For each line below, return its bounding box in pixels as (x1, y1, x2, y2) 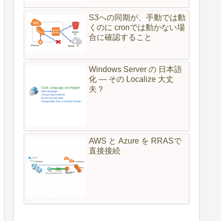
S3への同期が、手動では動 (89, 13, 185, 22)
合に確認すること (89, 33, 152, 41)
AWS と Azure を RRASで (89, 137, 182, 146)
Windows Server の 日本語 (89, 65, 182, 74)
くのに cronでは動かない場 (89, 23, 185, 32)
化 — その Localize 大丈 (89, 74, 174, 83)
